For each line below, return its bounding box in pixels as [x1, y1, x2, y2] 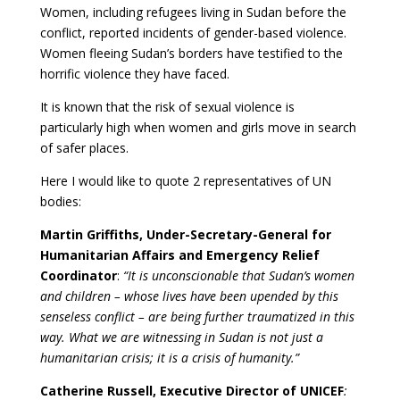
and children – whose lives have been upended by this [39, 287, 338, 304]
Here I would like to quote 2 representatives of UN [39, 172, 331, 189]
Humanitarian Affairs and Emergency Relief [39, 246, 320, 263]
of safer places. [39, 139, 129, 156]
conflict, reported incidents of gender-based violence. [39, 24, 346, 41]
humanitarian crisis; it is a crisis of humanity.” [39, 349, 299, 366]
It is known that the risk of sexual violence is [39, 98, 295, 115]
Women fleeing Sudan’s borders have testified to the [39, 45, 343, 62]
